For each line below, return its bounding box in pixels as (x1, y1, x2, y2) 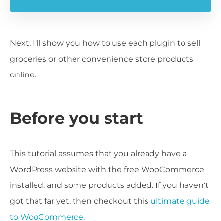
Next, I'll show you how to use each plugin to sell (10, 38, 200, 48)
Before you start (10, 109, 143, 128)
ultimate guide (150, 196, 210, 206)
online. (10, 70, 36, 80)
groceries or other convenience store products (10, 54, 193, 64)
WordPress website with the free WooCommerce (10, 165, 204, 175)
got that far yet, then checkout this (10, 196, 150, 206)
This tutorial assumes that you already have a (10, 149, 187, 159)
